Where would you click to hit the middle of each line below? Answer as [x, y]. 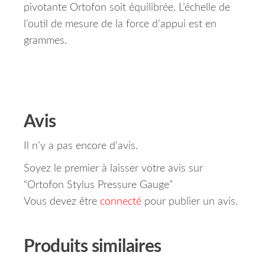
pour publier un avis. [190, 202]
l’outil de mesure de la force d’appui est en [120, 25]
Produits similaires [93, 247]
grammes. [45, 41]
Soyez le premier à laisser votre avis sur [113, 169]
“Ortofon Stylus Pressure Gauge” [98, 185]
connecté [121, 202]
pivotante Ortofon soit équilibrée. [100, 8]
